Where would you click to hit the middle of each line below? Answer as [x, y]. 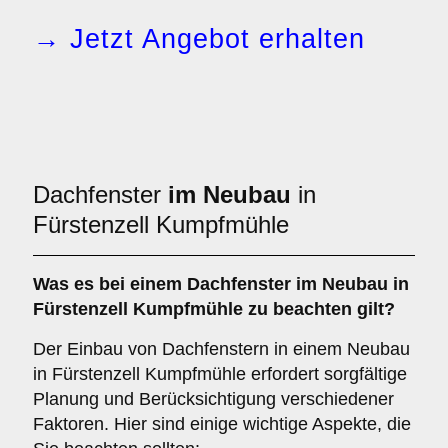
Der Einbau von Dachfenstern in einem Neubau [221, 349]
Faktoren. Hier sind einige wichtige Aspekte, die [222, 424]
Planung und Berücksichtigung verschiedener [213, 399]
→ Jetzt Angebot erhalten [199, 39]
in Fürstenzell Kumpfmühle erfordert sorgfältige [220, 374]
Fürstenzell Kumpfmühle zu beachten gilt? [214, 309]
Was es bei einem [110, 284]
